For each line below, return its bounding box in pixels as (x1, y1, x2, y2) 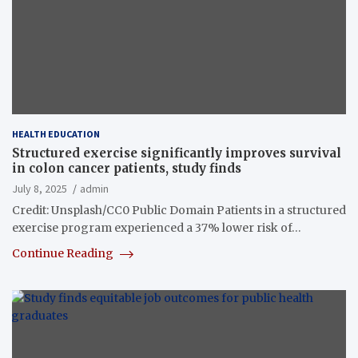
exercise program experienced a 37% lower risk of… (12, 221, 301, 236)
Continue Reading (12, 246, 116, 261)
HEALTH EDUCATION (12, 128, 100, 141)
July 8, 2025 (12, 181, 67, 197)
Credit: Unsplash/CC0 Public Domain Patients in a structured (12, 203, 346, 218)
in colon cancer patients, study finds (12, 161, 241, 177)
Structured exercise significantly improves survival (12, 145, 341, 161)
